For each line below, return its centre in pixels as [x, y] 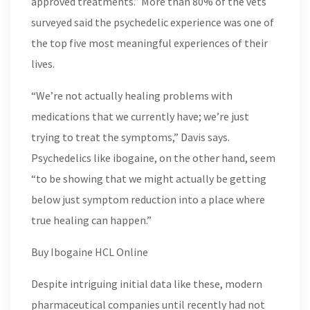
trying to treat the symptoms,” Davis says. [130, 137]
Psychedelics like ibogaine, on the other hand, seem [153, 158]
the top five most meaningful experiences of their [149, 43]
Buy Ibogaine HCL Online [90, 252]
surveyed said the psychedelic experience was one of [153, 22]
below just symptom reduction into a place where [148, 199]
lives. [43, 64]
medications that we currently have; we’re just [140, 116]
